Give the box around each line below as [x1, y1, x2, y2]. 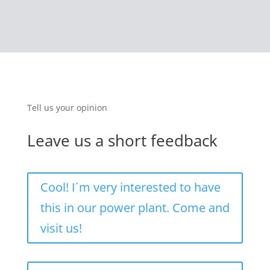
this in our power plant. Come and [40, 199, 230, 216]
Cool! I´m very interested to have [40, 179, 221, 196]
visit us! [40, 220, 82, 237]
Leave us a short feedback [27, 130, 218, 152]
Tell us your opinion [27, 102, 107, 114]
